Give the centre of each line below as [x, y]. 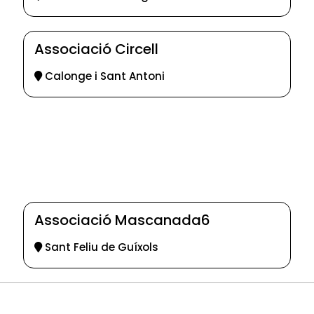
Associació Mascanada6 [122, 220]
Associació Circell [96, 49]
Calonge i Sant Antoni [103, 76]
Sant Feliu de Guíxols [100, 247]
